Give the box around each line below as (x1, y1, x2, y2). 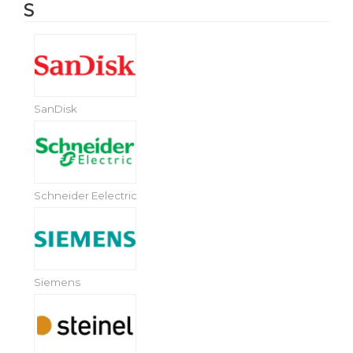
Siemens (34, 275, 81, 288)
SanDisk (34, 102, 78, 115)
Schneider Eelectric (34, 188, 138, 202)
